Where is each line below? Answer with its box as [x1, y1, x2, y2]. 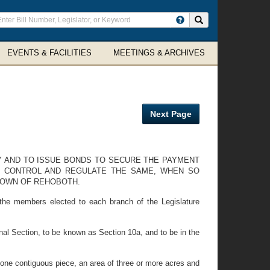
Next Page [150, 109, 192, 119]
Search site [202, 15, 242, 24]
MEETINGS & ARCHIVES [113, 48, 205, 57]
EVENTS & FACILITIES [7, 48, 92, 57]
